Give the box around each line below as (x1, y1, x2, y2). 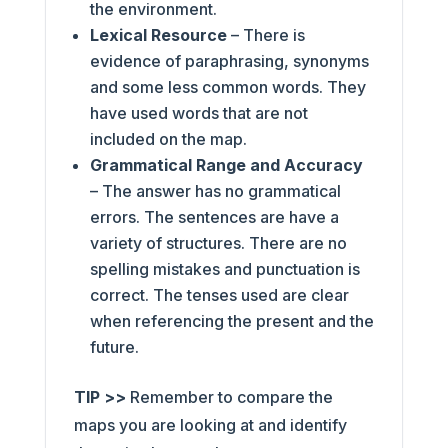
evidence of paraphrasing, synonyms (89, 50, 369, 71)
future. (89, 336, 143, 357)
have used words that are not (89, 102, 308, 123)
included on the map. (89, 128, 251, 149)
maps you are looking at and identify (73, 414, 347, 435)
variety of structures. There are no (89, 232, 347, 253)
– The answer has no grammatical (89, 180, 341, 201)
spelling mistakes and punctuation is (89, 258, 360, 279)
